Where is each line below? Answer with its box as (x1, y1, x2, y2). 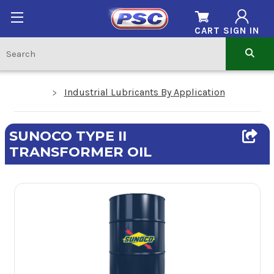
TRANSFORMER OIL (9, 143, 152, 161)
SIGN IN (223, 25, 259, 37)
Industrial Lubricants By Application (64, 86, 225, 98)
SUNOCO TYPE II (9, 127, 127, 145)
